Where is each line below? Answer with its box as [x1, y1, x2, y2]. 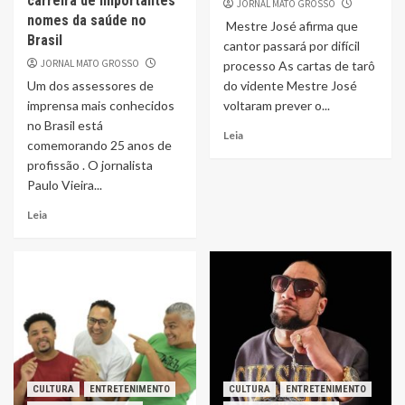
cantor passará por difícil [222, 38, 360, 53]
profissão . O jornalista [27, 157, 153, 173]
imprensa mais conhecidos [27, 98, 174, 113]
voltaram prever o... [222, 98, 330, 113]
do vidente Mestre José [222, 78, 357, 93]
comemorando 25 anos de [27, 137, 172, 153]
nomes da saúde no [27, 12, 146, 29]
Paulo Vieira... [27, 177, 102, 193]
